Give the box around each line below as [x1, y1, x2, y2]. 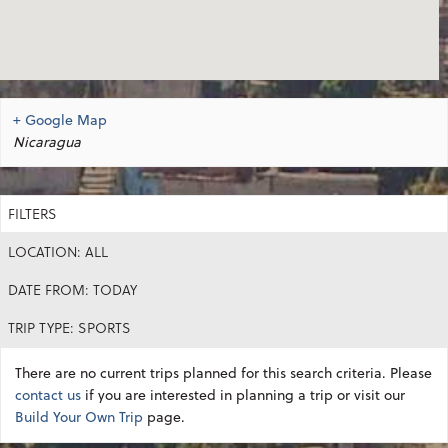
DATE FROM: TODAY [8, 278, 137, 300]
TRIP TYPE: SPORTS [8, 316, 131, 338]
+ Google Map [13, 108, 107, 130]
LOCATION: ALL [8, 240, 108, 262]
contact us [15, 383, 81, 405]
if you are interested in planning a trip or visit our [81, 383, 405, 405]
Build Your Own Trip [15, 405, 143, 427]
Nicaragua [13, 130, 81, 152]
